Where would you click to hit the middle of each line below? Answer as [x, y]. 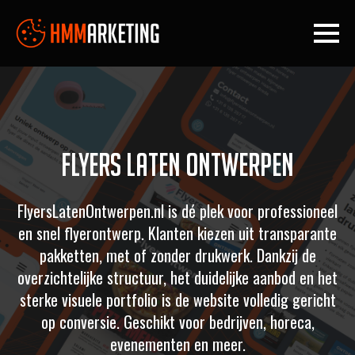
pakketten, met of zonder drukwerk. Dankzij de [177, 256]
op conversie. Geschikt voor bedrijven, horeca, [177, 322]
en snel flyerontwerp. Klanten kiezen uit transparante [177, 233]
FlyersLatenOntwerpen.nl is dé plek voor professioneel [177, 211]
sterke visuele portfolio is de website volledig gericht [177, 300]
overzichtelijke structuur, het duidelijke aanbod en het [177, 278]
